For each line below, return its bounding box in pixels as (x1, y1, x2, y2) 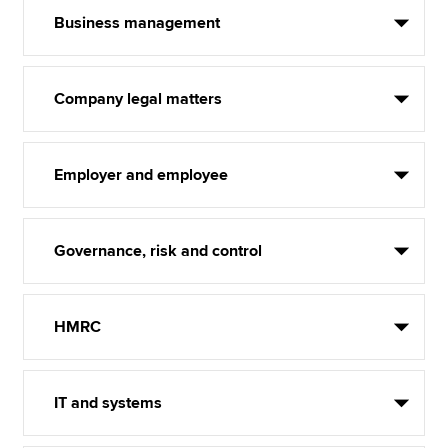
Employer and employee (54, 165, 229, 185)
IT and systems (54, 393, 163, 413)
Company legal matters (54, 89, 223, 109)
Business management (54, 13, 221, 33)
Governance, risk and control (54, 241, 263, 261)
